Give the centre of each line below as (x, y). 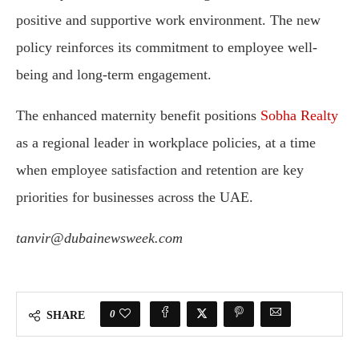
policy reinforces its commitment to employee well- (167, 48)
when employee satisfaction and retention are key (160, 170)
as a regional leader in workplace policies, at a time (166, 143)
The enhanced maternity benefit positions (138, 116)
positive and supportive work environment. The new (168, 20)
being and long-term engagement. (114, 75)
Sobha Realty (299, 116)
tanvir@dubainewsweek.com (99, 238)
